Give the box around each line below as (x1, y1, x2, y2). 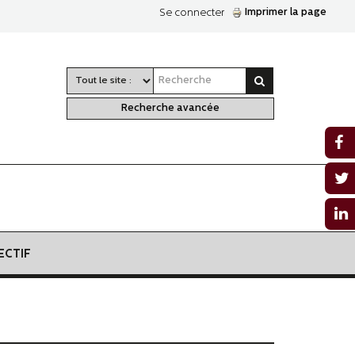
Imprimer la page (245, 7, 326, 17)
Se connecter (159, 8, 224, 18)
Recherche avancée (120, 103, 219, 113)
